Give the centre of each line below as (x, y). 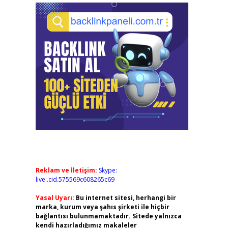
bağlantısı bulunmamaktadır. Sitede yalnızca (108, 216)
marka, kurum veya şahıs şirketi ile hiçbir (102, 207)
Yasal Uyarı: (55, 198)
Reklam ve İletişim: (66, 170)
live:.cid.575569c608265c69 (75, 179)
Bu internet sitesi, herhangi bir (126, 198)
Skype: (108, 170)
